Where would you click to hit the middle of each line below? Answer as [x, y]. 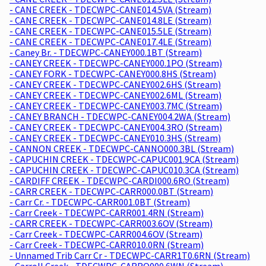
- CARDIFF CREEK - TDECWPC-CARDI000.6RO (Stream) [119, 180]
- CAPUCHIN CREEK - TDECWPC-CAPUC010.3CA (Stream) [124, 170]
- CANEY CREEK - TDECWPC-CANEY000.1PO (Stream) [116, 63]
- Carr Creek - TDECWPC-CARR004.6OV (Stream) [106, 234]
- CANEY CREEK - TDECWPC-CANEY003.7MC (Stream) [116, 105]
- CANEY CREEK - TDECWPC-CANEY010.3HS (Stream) [115, 137]
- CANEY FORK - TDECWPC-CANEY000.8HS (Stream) [113, 73]
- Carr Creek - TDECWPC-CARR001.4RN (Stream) [107, 212]
